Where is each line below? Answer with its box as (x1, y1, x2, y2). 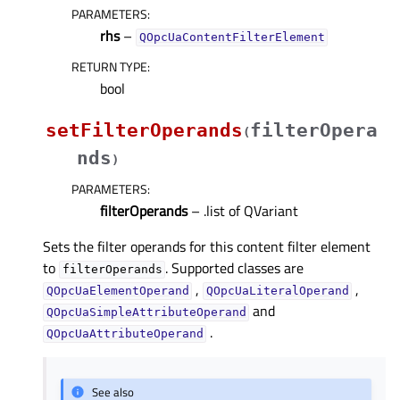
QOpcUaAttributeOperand (46, 327, 204, 341)
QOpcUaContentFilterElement (138, 30, 325, 45)
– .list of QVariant (187, 200, 298, 222)
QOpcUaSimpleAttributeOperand (46, 305, 246, 320)
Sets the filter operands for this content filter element (43, 236, 371, 258)
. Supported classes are (165, 257, 304, 279)
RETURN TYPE (71, 57, 147, 77)
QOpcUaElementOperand (46, 284, 189, 298)
